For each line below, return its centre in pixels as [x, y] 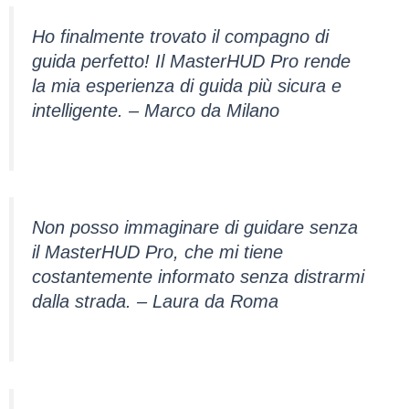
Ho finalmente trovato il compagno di [180, 37]
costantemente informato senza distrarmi [198, 277]
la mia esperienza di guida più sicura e [186, 86]
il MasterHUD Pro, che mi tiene [157, 252]
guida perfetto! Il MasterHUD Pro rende [191, 62]
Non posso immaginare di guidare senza [194, 228]
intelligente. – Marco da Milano [155, 111]
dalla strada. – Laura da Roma [155, 302]
